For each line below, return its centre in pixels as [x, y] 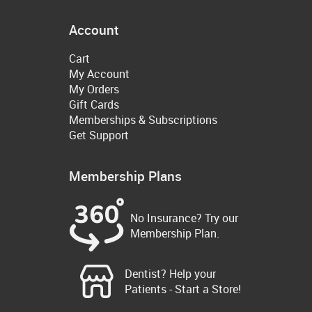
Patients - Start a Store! [183, 289]
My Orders [94, 89]
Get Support [99, 135]
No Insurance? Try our [184, 218]
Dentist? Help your [170, 273]
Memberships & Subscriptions [143, 120]
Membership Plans [125, 176]
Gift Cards [94, 105]
